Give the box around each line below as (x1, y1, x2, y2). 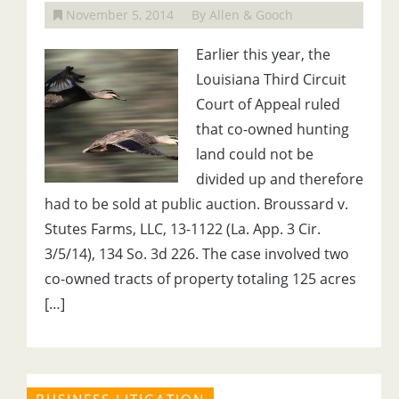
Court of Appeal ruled (196, 94, 340, 114)
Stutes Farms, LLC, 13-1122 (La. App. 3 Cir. (45, 219, 321, 239)
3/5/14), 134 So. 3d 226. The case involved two (45, 244, 349, 264)
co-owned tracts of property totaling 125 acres (45, 269, 356, 289)
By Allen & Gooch (191, 6, 293, 23)
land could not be (196, 144, 313, 164)
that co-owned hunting (196, 119, 349, 139)
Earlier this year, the (196, 45, 330, 64)
